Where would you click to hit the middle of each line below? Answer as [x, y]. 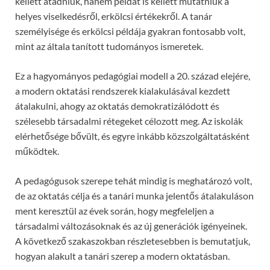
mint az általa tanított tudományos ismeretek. [109, 46]
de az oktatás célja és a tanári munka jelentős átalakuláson [134, 195]
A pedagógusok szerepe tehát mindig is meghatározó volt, [133, 180]
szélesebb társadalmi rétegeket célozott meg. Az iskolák [129, 121]
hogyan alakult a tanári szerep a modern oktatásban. [122, 256]
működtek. [37, 151]
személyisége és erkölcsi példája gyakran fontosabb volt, [130, 31]
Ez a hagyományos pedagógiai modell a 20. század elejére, [133, 75]
